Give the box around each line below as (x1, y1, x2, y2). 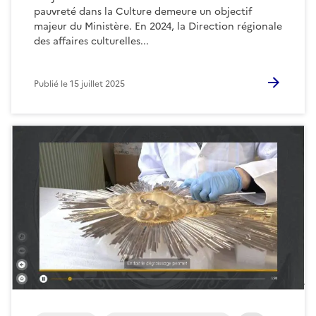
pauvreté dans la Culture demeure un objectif (34, 4, 252, 19)
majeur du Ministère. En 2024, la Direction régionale (34, 18, 282, 34)
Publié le (34, 77, 70, 90)
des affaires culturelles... (34, 33, 149, 49)
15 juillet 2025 (70, 77, 125, 90)
